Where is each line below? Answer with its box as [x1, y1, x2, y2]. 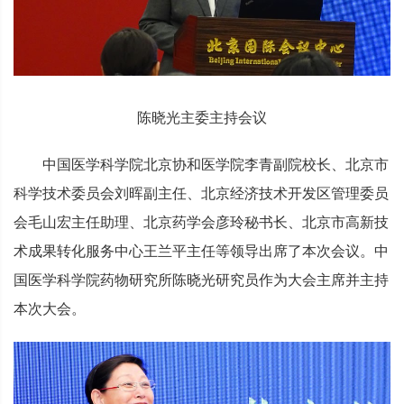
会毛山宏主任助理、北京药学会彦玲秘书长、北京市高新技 [14, 215, 389, 231]
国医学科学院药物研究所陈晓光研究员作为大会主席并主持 [14, 272, 389, 289]
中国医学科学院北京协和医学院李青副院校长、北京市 [42, 157, 389, 173]
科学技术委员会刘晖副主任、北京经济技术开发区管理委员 [14, 186, 389, 202]
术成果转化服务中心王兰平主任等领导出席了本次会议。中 [14, 243, 389, 260]
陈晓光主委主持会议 [137, 110, 267, 126]
